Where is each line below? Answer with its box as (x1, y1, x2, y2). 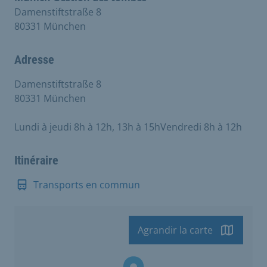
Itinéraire (14, 153, 58, 167)
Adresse (14, 52, 54, 67)
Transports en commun (33, 178, 140, 191)
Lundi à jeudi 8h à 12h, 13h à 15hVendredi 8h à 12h (14, 120, 242, 133)
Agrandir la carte (138, 223, 213, 237)
